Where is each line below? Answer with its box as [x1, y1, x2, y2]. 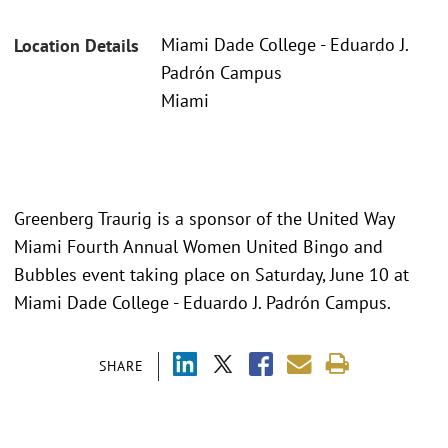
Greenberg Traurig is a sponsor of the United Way [14, 206, 394, 230]
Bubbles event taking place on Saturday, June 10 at [14, 262, 409, 286]
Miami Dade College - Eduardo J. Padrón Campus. [14, 290, 391, 314]
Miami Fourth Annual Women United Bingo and [14, 234, 383, 258]
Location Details [14, 34, 139, 58]
